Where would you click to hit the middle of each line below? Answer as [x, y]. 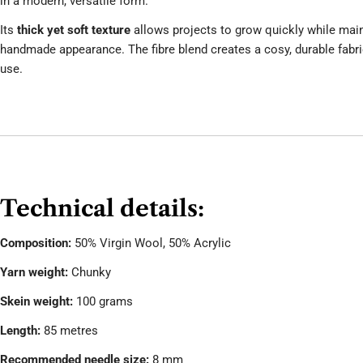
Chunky [90, 272]
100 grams [103, 301]
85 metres [69, 331]
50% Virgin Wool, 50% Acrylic [151, 243]
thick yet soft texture [74, 30]
